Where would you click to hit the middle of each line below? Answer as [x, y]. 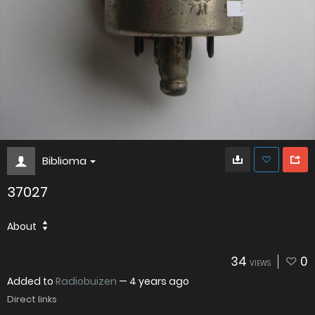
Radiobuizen [86, 282]
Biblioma [64, 161]
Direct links [32, 300]
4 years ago [159, 282]
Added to [31, 282]
